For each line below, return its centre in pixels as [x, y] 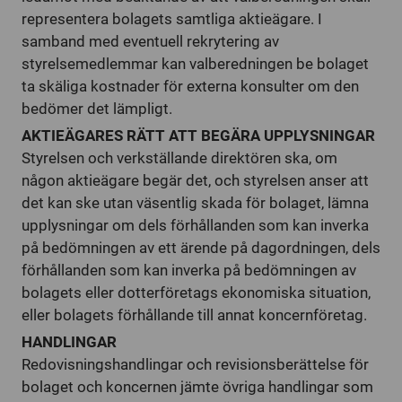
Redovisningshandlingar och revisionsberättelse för [195, 364]
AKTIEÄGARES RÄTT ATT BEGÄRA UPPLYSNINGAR [198, 135]
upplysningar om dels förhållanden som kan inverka [195, 225]
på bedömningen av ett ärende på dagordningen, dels [201, 248]
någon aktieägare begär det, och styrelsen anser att [195, 180]
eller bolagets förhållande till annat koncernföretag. [194, 315]
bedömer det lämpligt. [97, 109]
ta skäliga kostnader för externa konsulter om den [190, 86]
